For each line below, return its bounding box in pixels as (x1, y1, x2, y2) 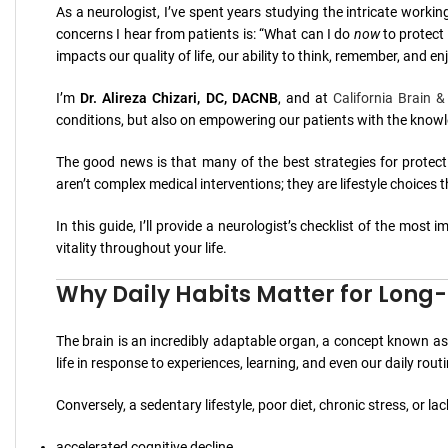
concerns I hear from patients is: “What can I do (56, 25, 354, 42)
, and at (277, 89, 334, 106)
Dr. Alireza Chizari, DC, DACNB (80, 89, 278, 106)
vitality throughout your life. (56, 239, 227, 256)
